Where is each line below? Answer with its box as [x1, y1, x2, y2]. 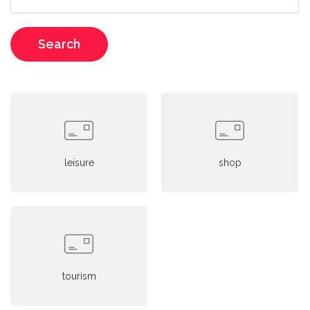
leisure [64, 157, 94, 168]
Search [38, 37, 80, 51]
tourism [62, 271, 96, 282]
